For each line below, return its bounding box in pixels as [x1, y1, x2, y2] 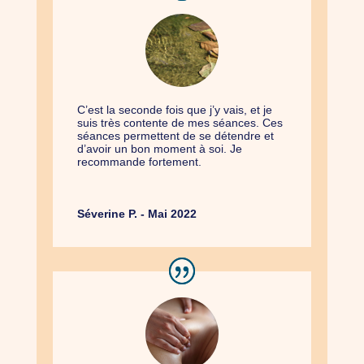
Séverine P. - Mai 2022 [76, 206, 197, 220]
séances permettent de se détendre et [76, 128, 274, 142]
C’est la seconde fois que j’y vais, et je [76, 102, 272, 116]
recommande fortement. [76, 154, 201, 168]
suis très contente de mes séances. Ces [76, 115, 283, 129]
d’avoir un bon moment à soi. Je [76, 141, 242, 155]
